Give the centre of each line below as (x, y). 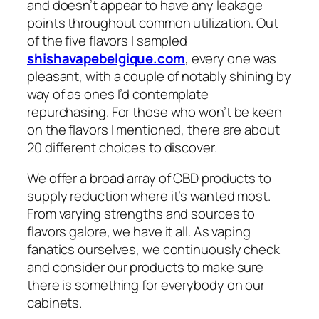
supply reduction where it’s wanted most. (149, 196)
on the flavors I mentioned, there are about (153, 129)
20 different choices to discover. (122, 147)
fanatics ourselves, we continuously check (153, 250)
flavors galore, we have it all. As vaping (139, 232)
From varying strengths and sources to (141, 214)
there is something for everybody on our (146, 285)
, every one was (231, 58)
